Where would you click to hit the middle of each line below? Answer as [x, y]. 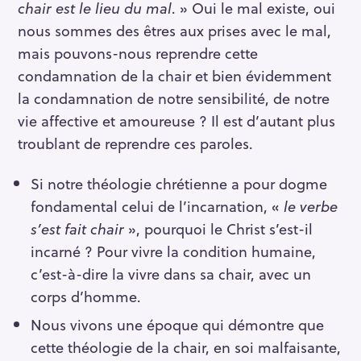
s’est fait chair [77, 229]
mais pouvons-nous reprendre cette [138, 52]
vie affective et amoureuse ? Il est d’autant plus [176, 120]
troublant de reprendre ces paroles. [135, 143]
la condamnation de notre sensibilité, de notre [174, 98]
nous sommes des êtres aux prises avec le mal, [174, 30]
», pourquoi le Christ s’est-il [218, 229]
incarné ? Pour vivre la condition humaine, [173, 251]
